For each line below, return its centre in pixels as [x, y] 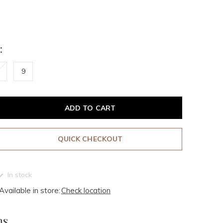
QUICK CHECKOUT [90, 139]
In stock [19, 175]
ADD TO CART [90, 108]
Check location [86, 190]
